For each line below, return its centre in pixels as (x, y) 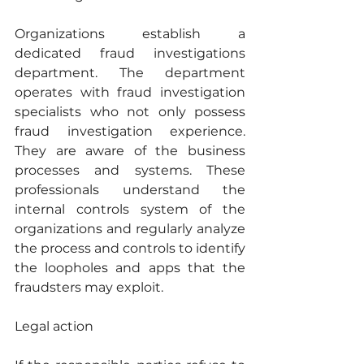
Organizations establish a (130, 34)
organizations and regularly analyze (130, 229)
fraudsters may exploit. (89, 288)
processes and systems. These (130, 171)
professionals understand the (130, 190)
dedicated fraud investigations (130, 54)
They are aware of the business (130, 151)
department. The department (130, 73)
